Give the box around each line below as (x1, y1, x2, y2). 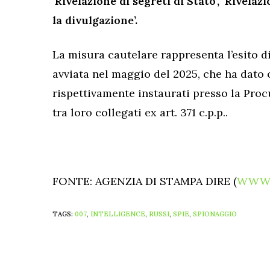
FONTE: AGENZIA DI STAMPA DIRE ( (52, 174, 237, 189)
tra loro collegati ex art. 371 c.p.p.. (52, 105, 228, 120)
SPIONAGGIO (193, 210, 237, 219)
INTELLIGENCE (90, 210, 145, 219)
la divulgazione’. (52, 13, 137, 28)
